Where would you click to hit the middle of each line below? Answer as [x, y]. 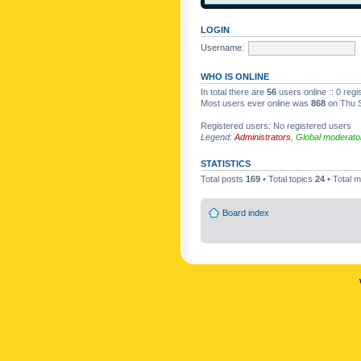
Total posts [223, 179]
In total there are [234, 92]
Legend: [218, 137]
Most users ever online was [256, 103]
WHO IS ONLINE [235, 77]
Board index [246, 212]
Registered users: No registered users [276, 126]
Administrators [263, 137]
